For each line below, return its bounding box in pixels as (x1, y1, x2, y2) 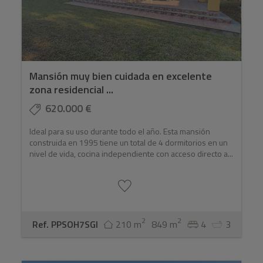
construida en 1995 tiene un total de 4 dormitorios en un (29, 136, 228, 149)
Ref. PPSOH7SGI (32, 217, 98, 232)
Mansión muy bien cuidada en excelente (29, 68, 213, 85)
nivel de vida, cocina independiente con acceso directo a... (29, 147, 234, 160)
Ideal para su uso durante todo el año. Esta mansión (29, 125, 211, 138)
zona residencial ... (29, 82, 114, 98)
